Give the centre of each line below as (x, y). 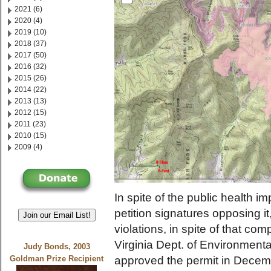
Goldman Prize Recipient (57, 259)
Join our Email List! (57, 215)
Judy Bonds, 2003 (57, 247)
